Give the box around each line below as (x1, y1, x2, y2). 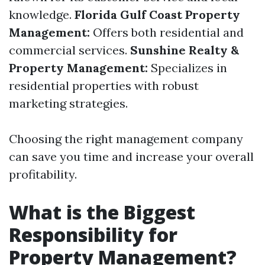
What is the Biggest (9, 199, 195, 225)
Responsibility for (9, 222, 177, 247)
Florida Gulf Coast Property (75, 7, 240, 22)
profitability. (9, 167, 77, 182)
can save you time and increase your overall (9, 149, 254, 164)
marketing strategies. (9, 96, 128, 111)
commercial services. (9, 43, 130, 57)
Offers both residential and (90, 25, 244, 40)
